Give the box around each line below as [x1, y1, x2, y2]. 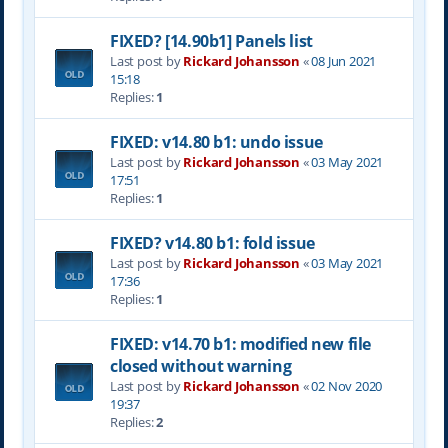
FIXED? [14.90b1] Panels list [109, 30, 313, 52]
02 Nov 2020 [311, 377, 383, 395]
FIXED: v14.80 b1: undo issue [109, 131, 323, 153]
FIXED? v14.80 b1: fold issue [109, 232, 315, 254]
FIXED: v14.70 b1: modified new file [109, 333, 371, 355]
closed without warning [109, 355, 292, 377]
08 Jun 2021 [311, 52, 377, 70]
